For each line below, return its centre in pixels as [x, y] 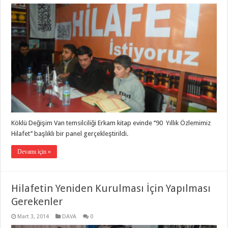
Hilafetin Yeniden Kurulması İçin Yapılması [111, 189]
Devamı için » [34, 152]
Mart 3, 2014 [33, 217]
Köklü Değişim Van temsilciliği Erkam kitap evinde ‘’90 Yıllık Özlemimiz [111, 123]
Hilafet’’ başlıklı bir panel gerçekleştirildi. [70, 134]
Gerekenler [37, 202]
